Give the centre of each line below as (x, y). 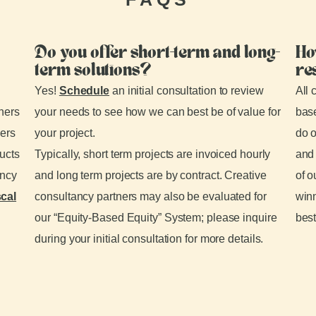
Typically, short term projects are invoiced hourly (153, 154)
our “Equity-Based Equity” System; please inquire (156, 217)
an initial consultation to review (187, 90)
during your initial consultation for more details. (149, 238)
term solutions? (93, 71)
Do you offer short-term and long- (158, 53)
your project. (65, 133)
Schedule (84, 90)
